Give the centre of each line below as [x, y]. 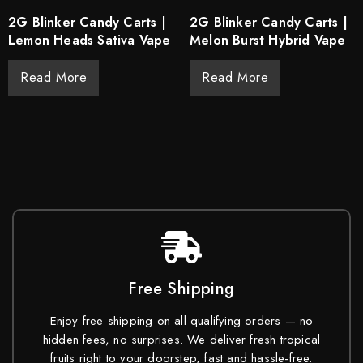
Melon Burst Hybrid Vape [268, 40]
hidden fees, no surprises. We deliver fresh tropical [181, 339]
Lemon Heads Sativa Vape [90, 40]
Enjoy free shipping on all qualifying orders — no [181, 320]
